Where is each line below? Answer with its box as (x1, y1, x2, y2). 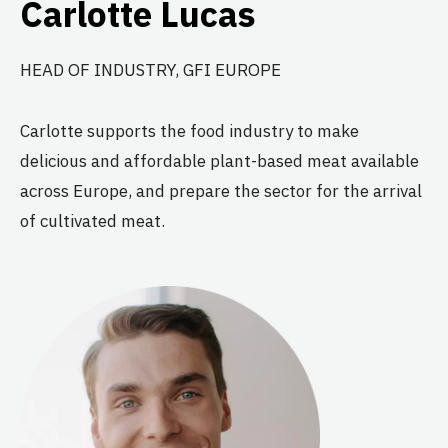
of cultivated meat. (20, 209, 165, 232)
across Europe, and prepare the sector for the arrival (20, 179, 422, 202)
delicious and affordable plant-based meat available (20, 149, 419, 172)
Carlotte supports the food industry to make (20, 119, 359, 142)
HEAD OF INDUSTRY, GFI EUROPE (20, 59, 281, 82)
